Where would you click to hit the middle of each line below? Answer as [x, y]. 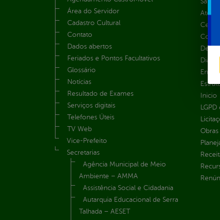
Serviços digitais [91, 106]
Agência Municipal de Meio [124, 165]
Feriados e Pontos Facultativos [114, 58]
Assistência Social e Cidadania [128, 188]
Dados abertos [90, 47]
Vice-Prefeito [87, 141]
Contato [80, 35]
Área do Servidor [93, 11]
